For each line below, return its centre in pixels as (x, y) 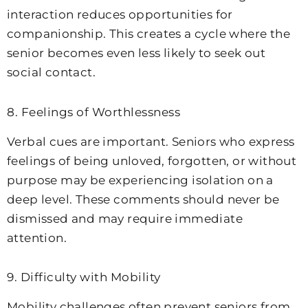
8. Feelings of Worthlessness (93, 112)
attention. (37, 238)
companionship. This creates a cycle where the (148, 33)
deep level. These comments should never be (143, 199)
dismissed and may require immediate (125, 218)
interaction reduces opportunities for (120, 14)
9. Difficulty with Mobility (84, 277)
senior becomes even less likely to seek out (136, 53)
